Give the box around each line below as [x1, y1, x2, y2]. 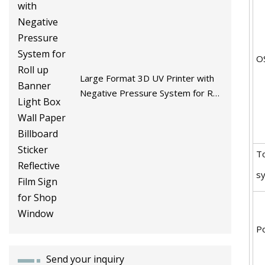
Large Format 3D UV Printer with [80, 72, 215, 85]
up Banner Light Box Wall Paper [80, 102, 209, 114]
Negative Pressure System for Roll [80, 87, 222, 99]
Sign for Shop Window [80, 131, 169, 144]
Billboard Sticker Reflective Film [80, 117, 208, 129]
